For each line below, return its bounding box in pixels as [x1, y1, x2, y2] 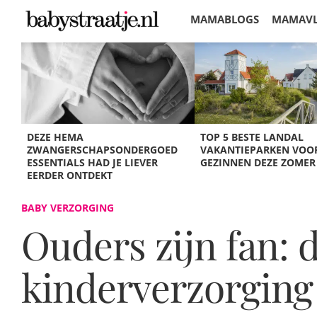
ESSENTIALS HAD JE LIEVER [27, 156, 158, 169]
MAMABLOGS [190, 12, 259, 26]
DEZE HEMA [27, 130, 84, 144]
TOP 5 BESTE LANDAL [200, 130, 304, 144]
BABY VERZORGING [21, 201, 114, 214]
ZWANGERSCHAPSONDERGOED [27, 143, 178, 156]
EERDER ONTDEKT [27, 168, 113, 182]
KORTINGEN [190, 51, 253, 65]
